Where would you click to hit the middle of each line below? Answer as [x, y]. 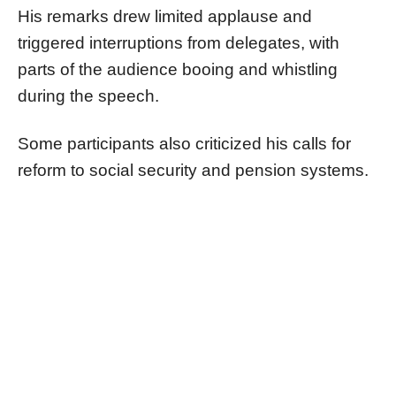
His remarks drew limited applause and [165, 16]
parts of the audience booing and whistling [178, 69]
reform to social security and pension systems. [193, 170]
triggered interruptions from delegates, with [179, 42]
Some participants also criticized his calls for [184, 143]
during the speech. [88, 95]
